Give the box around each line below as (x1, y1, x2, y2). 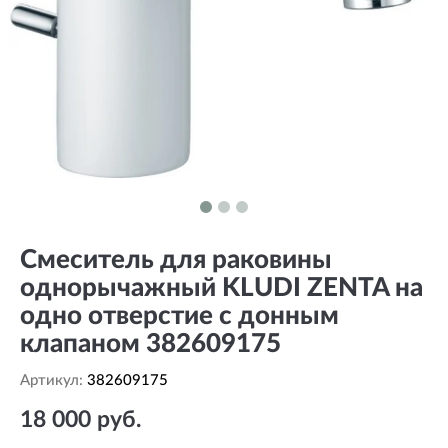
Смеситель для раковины (20, 247, 332, 273)
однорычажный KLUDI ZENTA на (20, 275, 423, 301)
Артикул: (20, 373, 87, 388)
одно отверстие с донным (20, 303, 339, 329)
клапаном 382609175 (20, 331, 281, 357)
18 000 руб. (20, 408, 141, 431)
